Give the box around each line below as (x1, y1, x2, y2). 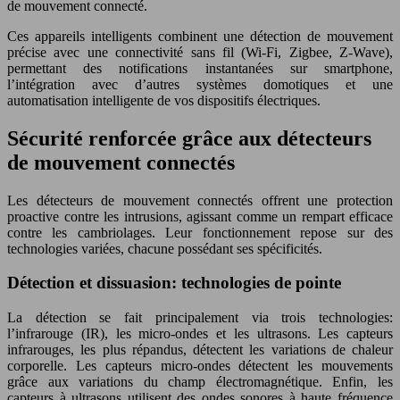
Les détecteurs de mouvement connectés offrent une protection (7, 192, 393, 208)
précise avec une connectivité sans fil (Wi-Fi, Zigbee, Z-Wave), (7, 44, 393, 60)
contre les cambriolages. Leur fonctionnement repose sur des (7, 224, 393, 240)
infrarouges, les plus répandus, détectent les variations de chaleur (7, 342, 393, 358)
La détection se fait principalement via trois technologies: (7, 310, 393, 326)
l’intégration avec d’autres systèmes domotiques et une (7, 76, 393, 92)
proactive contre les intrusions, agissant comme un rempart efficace (7, 208, 393, 224)
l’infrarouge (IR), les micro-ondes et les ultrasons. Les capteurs (7, 326, 393, 342)
